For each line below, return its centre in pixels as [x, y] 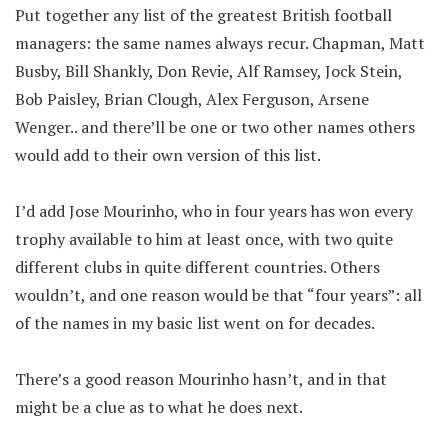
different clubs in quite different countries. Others [197, 267]
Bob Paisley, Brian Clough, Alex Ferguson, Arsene [192, 99]
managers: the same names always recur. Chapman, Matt [220, 43]
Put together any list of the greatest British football [203, 15]
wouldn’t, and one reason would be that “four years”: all [218, 295]
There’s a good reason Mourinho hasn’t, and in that [201, 379]
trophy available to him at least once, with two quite [204, 239]
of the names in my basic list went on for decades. [195, 323]
